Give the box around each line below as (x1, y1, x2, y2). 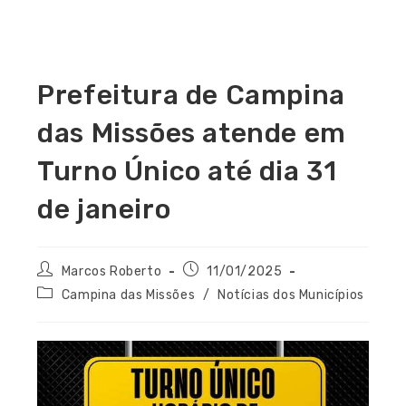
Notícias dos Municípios (217, 287, 364, 304)
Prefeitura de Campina (37, 79, 345, 112)
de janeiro (37, 193, 171, 227)
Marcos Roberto (61, 264, 162, 280)
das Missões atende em (37, 117, 346, 150)
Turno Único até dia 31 (37, 155, 337, 188)
